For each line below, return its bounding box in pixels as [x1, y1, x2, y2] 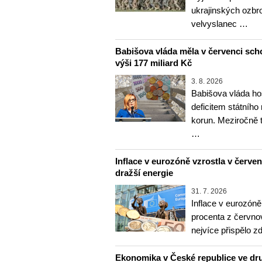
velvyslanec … [191, 18, 248, 29]
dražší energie [115, 167, 173, 178]
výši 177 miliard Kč [115, 57, 192, 68]
